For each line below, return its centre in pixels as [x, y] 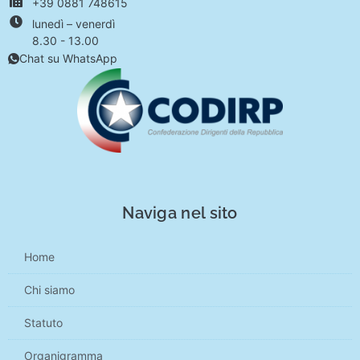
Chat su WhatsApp [68, 58]
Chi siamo [49, 290]
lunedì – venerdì [74, 23]
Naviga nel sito [180, 213]
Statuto [43, 323]
